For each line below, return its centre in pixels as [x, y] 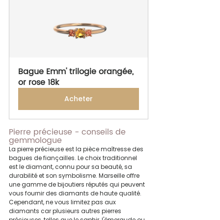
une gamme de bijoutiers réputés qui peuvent [78, 185]
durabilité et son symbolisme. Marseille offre [75, 176]
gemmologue [35, 141]
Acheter [79, 99]
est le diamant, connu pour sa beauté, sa [71, 167]
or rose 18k [39, 83]
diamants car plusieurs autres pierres [66, 211]
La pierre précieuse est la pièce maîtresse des [77, 149]
